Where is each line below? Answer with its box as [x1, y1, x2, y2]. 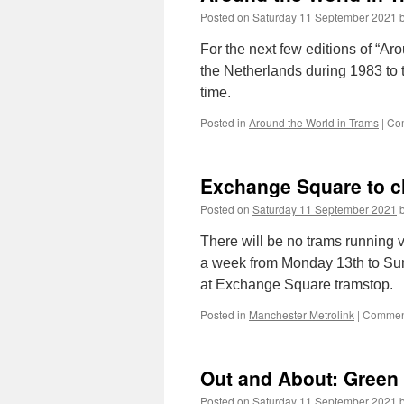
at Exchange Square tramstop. [200, 277, 393, 292]
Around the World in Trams [249, 115, 379, 130]
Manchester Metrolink [249, 307, 354, 322]
